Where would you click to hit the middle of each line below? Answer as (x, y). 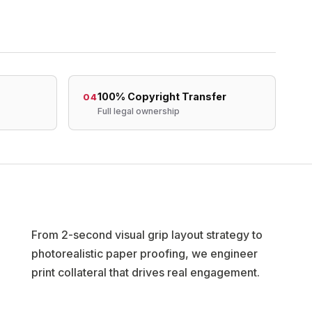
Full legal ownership (138, 111)
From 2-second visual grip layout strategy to (147, 235)
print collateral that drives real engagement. (146, 272)
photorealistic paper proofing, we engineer (145, 253)
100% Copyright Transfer (162, 96)
